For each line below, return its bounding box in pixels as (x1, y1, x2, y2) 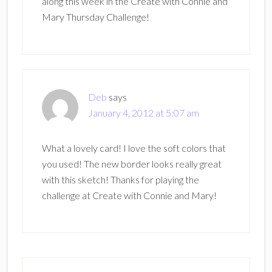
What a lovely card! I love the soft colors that (41, 141, 226, 154)
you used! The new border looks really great (41, 157, 222, 169)
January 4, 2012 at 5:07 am (87, 106, 199, 118)
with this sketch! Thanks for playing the (41, 173, 199, 185)
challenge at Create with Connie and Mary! (41, 189, 217, 201)
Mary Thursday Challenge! (41, 10, 149, 22)
